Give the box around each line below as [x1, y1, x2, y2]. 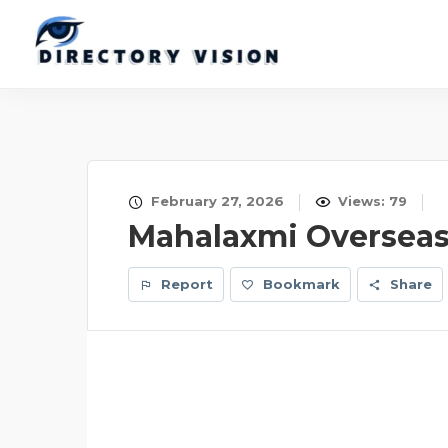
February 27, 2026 [147, 193, 284, 209]
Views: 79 [334, 193, 407, 209]
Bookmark [263, 276, 340, 292]
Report [157, 276, 213, 292]
